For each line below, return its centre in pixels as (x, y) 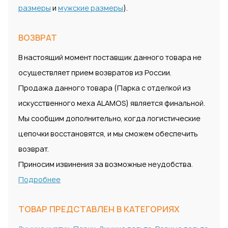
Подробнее (39, 180)
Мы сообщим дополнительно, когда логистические (109, 119)
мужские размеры (91, 8)
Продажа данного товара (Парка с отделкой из (105, 88)
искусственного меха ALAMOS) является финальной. (112, 103)
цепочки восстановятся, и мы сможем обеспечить (108, 134)
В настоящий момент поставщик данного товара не (110, 58)
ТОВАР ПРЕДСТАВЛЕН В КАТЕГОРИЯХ (99, 209)
